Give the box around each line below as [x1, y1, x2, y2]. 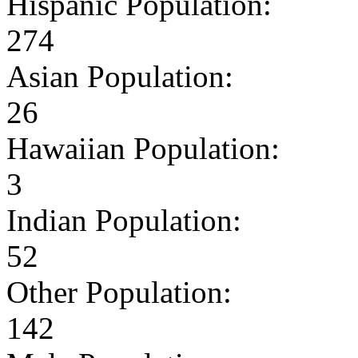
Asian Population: [6, 58, 233, 93]
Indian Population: [6, 202, 241, 237]
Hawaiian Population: [6, 130, 280, 165]
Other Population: [6, 274, 232, 309]
